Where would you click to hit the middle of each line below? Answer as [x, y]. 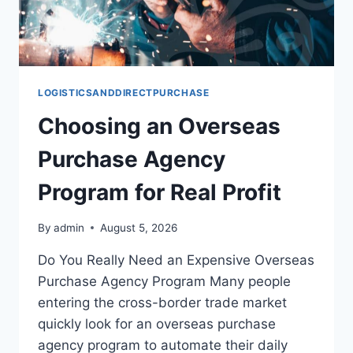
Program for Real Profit [160, 193]
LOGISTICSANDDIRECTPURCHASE [124, 93]
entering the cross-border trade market [162, 302]
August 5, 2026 [139, 227]
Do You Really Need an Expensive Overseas [176, 260]
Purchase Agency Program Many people [164, 281]
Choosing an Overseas [159, 126]
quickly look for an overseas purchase [157, 323]
